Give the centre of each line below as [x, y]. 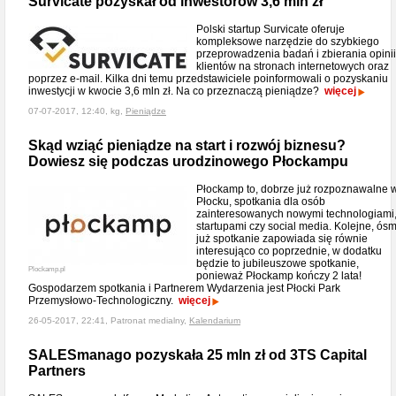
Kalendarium [215, 320]
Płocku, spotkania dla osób [261, 202]
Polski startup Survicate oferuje [270, 29]
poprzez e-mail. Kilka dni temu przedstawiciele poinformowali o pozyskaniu [208, 79]
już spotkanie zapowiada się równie [282, 239]
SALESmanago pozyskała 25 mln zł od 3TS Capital [198, 355]
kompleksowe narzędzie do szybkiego [288, 42]
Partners [57, 371]
